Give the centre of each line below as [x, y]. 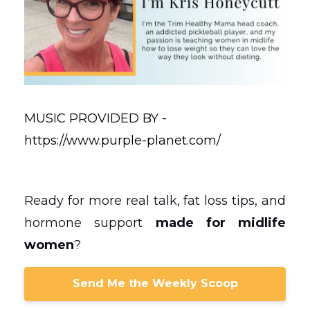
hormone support [90, 222]
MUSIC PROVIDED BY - [95, 118]
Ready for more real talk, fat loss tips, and [155, 200]
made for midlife [220, 222]
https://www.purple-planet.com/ [122, 140]
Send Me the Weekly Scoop [155, 284]
